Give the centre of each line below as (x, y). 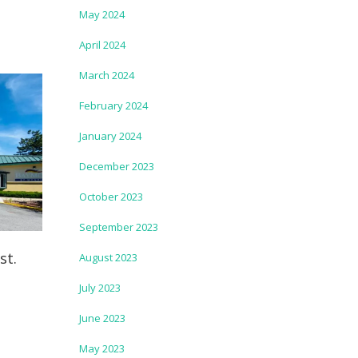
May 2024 (101, 14)
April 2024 (102, 45)
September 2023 (118, 227)
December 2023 (116, 166)
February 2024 (113, 105)
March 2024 (106, 75)
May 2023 (101, 348)
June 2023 (102, 318)
